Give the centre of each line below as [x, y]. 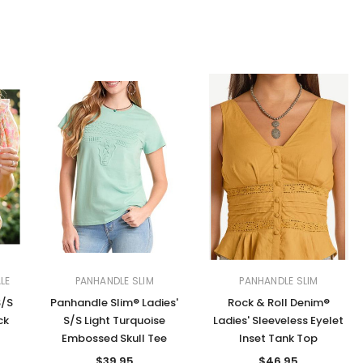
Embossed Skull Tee [115, 339]
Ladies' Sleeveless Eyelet [279, 321]
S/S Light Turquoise [115, 321]
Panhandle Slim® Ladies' [115, 303]
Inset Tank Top [279, 339]
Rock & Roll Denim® [278, 303]
